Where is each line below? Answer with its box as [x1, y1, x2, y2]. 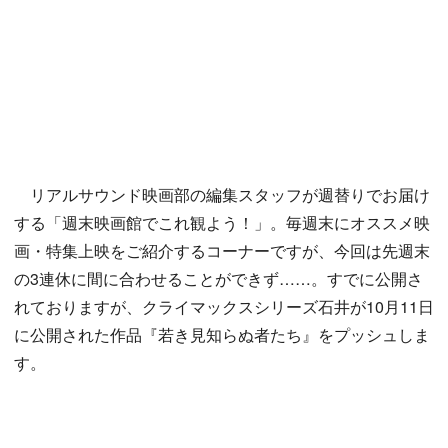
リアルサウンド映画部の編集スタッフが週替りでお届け [14, 183, 430, 207]
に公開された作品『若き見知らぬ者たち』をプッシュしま [14, 323, 430, 347]
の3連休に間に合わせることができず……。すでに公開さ [14, 267, 423, 291]
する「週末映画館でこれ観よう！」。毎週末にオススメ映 [14, 211, 430, 235]
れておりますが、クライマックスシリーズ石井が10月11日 [14, 295, 434, 319]
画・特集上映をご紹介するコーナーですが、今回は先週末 [14, 239, 430, 263]
